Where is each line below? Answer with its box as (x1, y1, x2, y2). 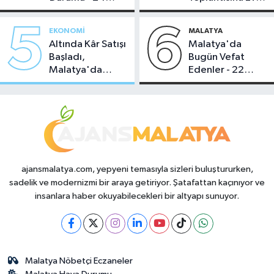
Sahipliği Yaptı (188, 5, 253, 16)
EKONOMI (49, 27, 85, 35)
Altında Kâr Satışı (49, 39, 126, 50)
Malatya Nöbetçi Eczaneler (25, 256, 133, 266)
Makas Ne (49, 78, 94, 89)
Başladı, (49, 52, 85, 63)
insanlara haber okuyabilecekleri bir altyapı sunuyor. (35, 191, 239, 201)
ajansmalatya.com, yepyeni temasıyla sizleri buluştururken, (21, 165, 253, 174)
